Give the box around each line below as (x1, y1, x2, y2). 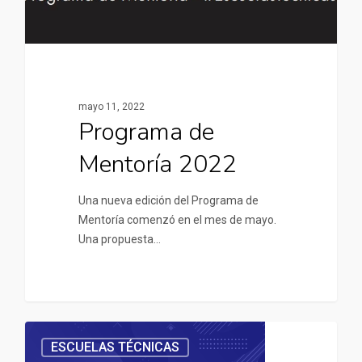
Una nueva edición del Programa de (78, 193, 259, 207)
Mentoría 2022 (78, 147, 237, 181)
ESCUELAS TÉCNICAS (51, 339, 179, 356)
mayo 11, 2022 (78, 100, 145, 112)
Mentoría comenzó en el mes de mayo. (78, 213, 276, 226)
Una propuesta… (78, 232, 161, 246)
